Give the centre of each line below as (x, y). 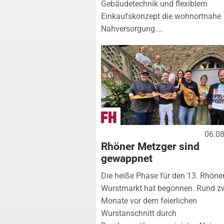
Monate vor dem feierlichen (149, 200)
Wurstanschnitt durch (139, 213)
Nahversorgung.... (132, 28)
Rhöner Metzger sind (150, 146)
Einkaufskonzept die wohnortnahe (161, 16)
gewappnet (127, 158)
